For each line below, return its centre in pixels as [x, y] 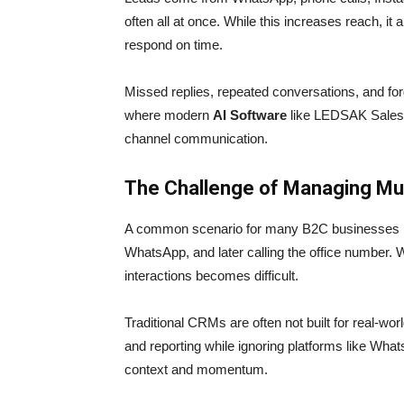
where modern [169, 115]
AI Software [252, 115]
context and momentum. [196, 370]
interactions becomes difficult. [211, 276]
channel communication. [196, 139]
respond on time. [174, 45]
